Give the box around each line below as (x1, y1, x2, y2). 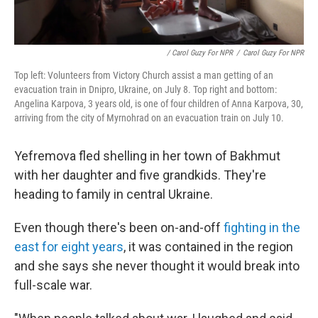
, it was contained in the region (124, 239, 293, 255)
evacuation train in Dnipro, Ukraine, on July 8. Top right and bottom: (14, 84, 277, 96)
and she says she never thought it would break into (14, 258, 300, 274)
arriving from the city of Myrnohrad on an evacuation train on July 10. (14, 112, 284, 124)
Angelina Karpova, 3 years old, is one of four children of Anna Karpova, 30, (14, 98, 303, 110)
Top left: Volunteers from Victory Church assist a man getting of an (14, 70, 273, 82)
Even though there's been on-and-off (14, 220, 224, 236)
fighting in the (224, 220, 300, 236)
